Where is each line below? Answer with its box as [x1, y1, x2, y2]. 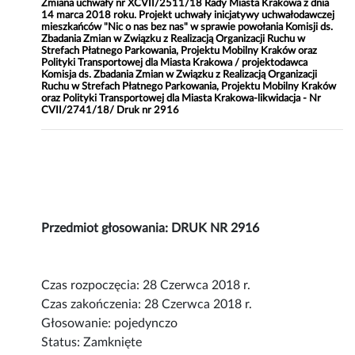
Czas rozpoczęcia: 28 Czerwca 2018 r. [41, 279, 251, 292]
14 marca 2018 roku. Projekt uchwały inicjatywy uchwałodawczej [41, 10, 335, 21]
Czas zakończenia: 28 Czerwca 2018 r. [41, 298, 253, 311]
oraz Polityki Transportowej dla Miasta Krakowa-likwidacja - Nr [41, 93, 322, 105]
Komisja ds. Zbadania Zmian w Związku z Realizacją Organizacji [41, 69, 318, 81]
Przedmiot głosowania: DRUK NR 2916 [41, 222, 260, 235]
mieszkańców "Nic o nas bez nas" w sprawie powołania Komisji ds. [41, 21, 334, 33]
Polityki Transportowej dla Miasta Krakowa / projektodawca [41, 57, 308, 69]
